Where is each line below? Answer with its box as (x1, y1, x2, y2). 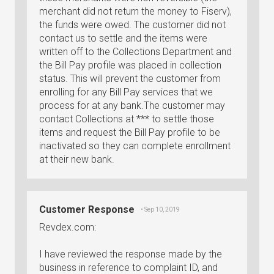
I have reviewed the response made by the (39, 248, 222, 260)
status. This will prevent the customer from (39, 73, 221, 84)
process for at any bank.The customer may (39, 100, 225, 111)
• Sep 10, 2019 (141, 206, 180, 213)
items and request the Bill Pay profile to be (39, 127, 220, 138)
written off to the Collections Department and (39, 46, 232, 57)
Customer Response (39, 204, 135, 215)
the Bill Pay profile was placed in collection (39, 59, 221, 71)
